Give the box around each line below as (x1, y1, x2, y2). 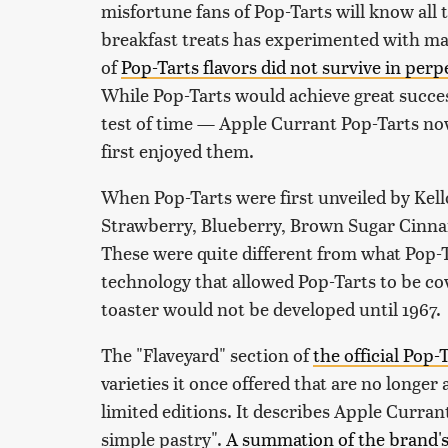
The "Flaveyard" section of (101, 342, 313, 368)
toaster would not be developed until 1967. (101, 296, 445, 322)
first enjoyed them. (101, 138, 254, 164)
